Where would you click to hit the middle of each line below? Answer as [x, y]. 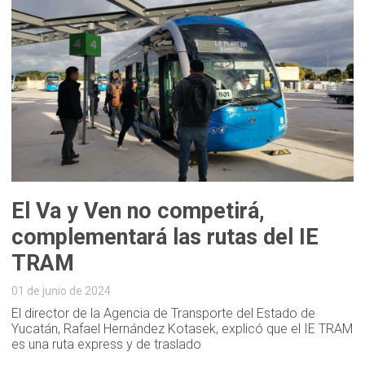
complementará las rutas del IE [165, 237]
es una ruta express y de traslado [107, 344]
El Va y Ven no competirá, [139, 211]
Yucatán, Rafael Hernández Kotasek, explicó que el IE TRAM [182, 328]
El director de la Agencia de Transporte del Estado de [164, 313]
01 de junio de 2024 [62, 290]
